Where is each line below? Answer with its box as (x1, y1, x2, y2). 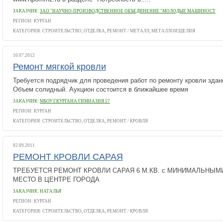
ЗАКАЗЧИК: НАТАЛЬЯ (13, 189, 61, 194)
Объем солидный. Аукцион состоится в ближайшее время (13, 86, 188, 93)
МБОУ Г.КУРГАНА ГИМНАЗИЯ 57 (40, 99, 110, 104)
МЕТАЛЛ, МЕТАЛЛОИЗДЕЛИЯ (130, 28, 195, 33)
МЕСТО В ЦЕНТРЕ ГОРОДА (13, 176, 100, 183)
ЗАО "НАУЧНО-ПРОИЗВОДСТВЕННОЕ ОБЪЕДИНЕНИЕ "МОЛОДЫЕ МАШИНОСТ (40, 8, 216, 13)
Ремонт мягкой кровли (13, 62, 106, 72)
